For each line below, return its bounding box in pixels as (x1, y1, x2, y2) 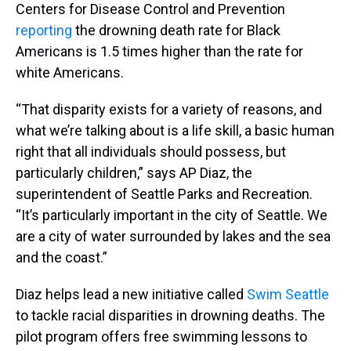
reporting (16, 22, 72, 39)
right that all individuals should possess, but (16, 143, 286, 161)
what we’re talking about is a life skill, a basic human (16, 122, 335, 139)
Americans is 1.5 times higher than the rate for (16, 43, 303, 60)
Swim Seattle (247, 286, 329, 303)
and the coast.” (16, 249, 107, 266)
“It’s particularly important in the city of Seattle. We (16, 207, 327, 224)
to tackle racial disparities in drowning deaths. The (16, 307, 325, 324)
